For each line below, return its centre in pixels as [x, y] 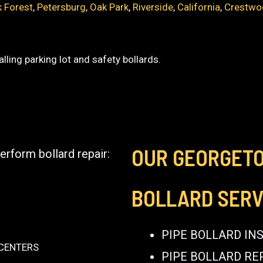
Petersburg [62, 7]
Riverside [153, 7]
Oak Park [109, 7]
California [199, 7]
